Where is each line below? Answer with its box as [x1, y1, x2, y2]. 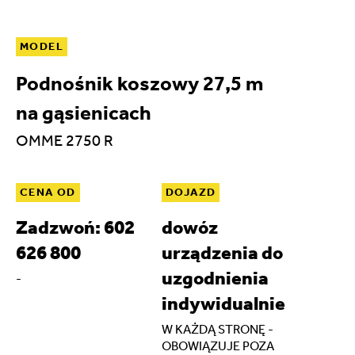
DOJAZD [166, 185, 216, 199]
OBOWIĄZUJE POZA [162, 338, 274, 353]
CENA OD [20, 185, 76, 199]
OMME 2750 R [16, 130, 113, 150]
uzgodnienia [162, 266, 269, 289]
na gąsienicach [16, 100, 151, 125]
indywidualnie [162, 292, 285, 315]
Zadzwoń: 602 [16, 216, 135, 239]
